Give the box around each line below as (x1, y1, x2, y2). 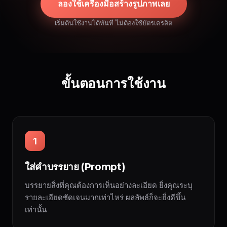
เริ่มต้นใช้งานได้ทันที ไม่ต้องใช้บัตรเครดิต (55, 19, 172, 27)
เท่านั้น (25, 205, 47, 214)
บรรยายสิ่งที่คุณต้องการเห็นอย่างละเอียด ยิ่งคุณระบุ (25, 180, 193, 190)
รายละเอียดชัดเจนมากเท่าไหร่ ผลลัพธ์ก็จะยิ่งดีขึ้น (25, 193, 185, 202)
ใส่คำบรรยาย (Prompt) (25, 161, 125, 173)
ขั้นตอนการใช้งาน (61, 75, 166, 92)
